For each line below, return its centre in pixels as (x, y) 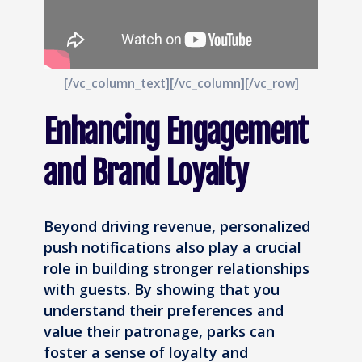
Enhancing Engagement (176, 131)
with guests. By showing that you (162, 289)
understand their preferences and (164, 310)
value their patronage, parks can (159, 331)
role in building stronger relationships (177, 268)
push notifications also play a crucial (173, 247)
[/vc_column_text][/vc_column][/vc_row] (181, 83)
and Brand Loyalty (146, 173)
